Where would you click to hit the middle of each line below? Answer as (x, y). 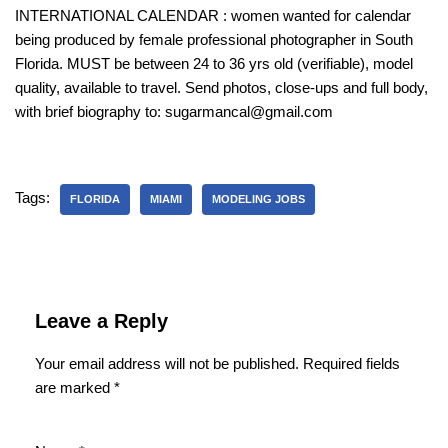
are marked (74, 387)
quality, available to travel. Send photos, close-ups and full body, (221, 87)
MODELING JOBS (258, 198)
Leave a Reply (101, 320)
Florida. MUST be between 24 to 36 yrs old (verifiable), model (214, 63)
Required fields (351, 363)
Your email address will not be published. (167, 363)
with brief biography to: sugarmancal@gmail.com (174, 111)
